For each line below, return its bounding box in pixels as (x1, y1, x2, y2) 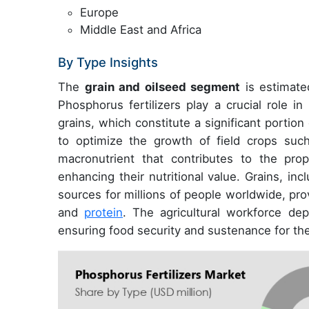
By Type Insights (58, 54, 158, 70)
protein (84, 206, 123, 220)
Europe (80, 5, 119, 19)
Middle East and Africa (80, 23, 201, 37)
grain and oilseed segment (84, 80, 241, 94)
